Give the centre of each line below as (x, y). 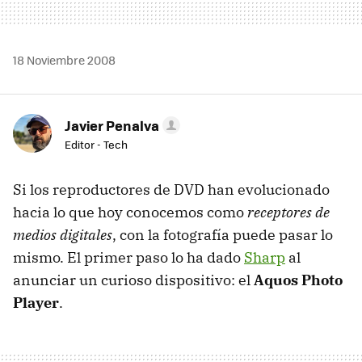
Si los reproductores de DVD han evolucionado (171, 189)
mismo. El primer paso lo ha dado (128, 257)
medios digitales (63, 234)
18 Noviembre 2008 (64, 59)
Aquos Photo (298, 280)
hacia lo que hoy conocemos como (130, 212)
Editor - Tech (96, 144)
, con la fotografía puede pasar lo (223, 234)
